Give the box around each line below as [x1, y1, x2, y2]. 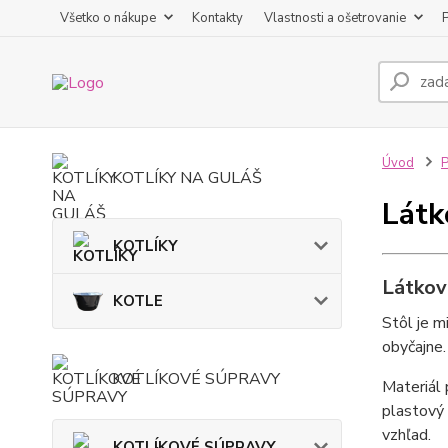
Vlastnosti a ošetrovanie [264, 9, 406, 27]
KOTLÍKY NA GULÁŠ [112, 167, 262, 189]
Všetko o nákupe [60, 9, 156, 27]
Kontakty [192, 9, 243, 27]
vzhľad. [381, 424, 431, 446]
